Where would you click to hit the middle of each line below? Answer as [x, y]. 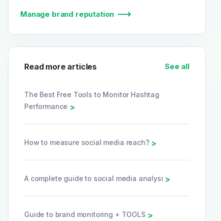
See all [177, 66]
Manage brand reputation [67, 14]
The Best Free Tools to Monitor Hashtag [92, 94]
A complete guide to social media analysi [95, 178]
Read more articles [61, 66]
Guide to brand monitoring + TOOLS [86, 214]
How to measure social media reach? [88, 142]
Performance [47, 106]
